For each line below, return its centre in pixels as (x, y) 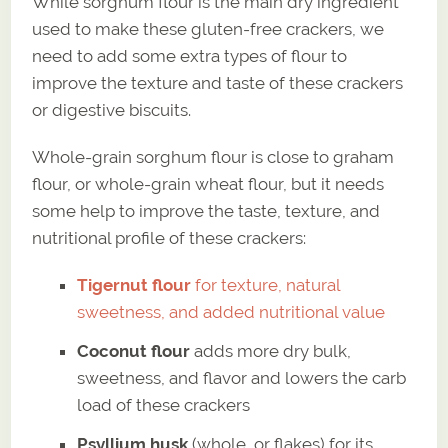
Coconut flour (134, 351)
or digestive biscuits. (112, 110)
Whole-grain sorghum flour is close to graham (213, 157)
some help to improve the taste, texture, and (206, 211)
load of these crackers (164, 405)
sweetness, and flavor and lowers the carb (242, 378)
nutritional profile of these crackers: (169, 238)
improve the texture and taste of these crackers (218, 83)
